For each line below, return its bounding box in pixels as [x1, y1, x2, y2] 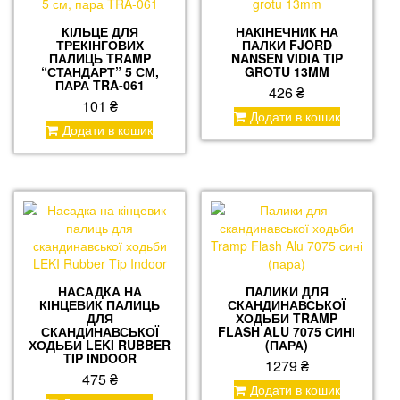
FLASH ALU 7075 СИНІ [218, 321, 356, 340]
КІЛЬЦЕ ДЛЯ [61, 21, 138, 40]
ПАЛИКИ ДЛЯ [245, 281, 329, 300]
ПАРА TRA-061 [54, 75, 145, 94]
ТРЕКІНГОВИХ [55, 35, 144, 54]
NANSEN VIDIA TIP [230, 48, 343, 67]
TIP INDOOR [62, 348, 137, 367]
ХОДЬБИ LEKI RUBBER [29, 335, 171, 354]
